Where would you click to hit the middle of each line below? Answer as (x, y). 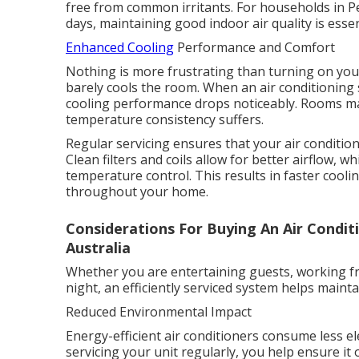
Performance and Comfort (254, 47)
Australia (98, 248)
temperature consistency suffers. (165, 119)
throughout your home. (137, 192)
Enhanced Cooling (120, 47)
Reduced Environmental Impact (159, 312)
